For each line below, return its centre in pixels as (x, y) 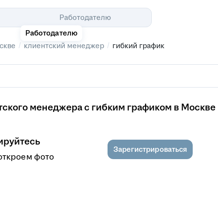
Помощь (180, 17)
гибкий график (139, 45)
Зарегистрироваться (150, 149)
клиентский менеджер (64, 45)
